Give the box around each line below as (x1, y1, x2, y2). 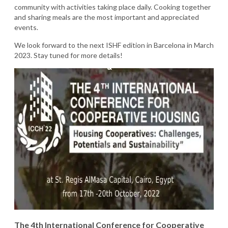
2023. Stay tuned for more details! (14, 51, 123, 60)
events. (14, 23, 38, 32)
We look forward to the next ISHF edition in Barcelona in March (14, 41, 214, 49)
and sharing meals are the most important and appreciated (14, 13, 199, 21)
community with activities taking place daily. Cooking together (14, 3, 211, 11)
